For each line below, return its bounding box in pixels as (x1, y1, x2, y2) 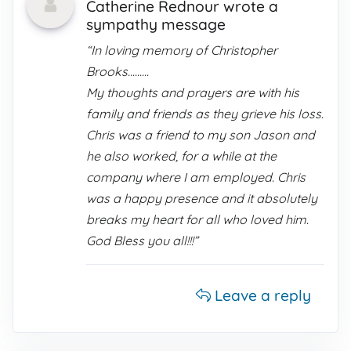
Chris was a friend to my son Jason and (86, 127, 315, 143)
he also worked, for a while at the (86, 148, 277, 164)
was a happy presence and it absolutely (86, 190, 317, 206)
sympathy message (86, 15, 226, 34)
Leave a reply (211, 286, 311, 305)
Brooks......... (86, 63, 149, 79)
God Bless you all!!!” (86, 233, 198, 248)
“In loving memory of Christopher (86, 42, 277, 58)
